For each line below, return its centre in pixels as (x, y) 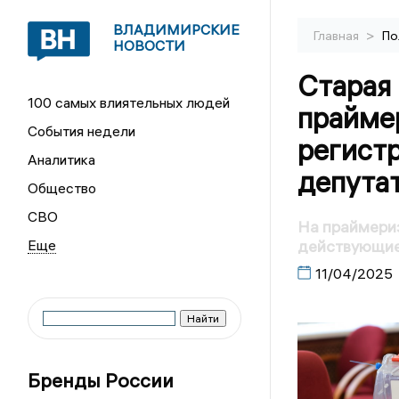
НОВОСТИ (150, 45)
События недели (82, 131)
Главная (337, 36)
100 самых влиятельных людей (129, 102)
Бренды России (101, 380)
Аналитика (62, 159)
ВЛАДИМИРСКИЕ (177, 29)
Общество (62, 188)
